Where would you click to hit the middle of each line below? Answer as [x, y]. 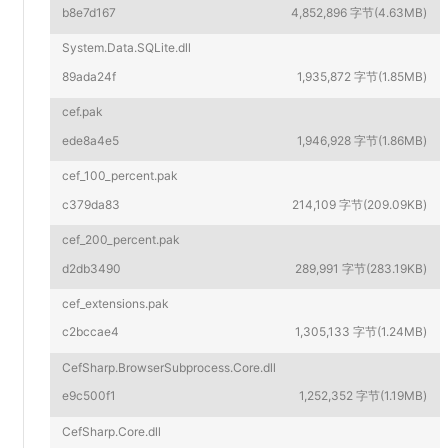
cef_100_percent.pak [120, 176]
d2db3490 [92, 268]
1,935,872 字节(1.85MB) [362, 76]
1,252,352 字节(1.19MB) [363, 396]
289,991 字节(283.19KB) [361, 268]
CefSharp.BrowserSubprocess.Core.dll [169, 367]
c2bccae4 [91, 332]
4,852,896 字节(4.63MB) [359, 13]
